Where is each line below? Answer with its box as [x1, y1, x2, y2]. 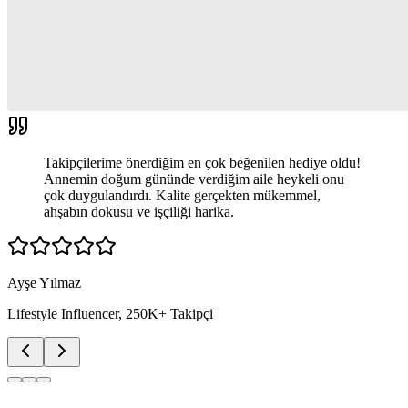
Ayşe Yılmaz [7, 274, 81, 291]
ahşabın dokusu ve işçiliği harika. [44, 203, 234, 219]
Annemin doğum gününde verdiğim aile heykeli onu [44, 170, 344, 187]
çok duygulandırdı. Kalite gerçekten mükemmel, [44, 187, 321, 203]
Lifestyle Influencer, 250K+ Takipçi [7, 305, 213, 321]
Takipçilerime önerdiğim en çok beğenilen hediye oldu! [44, 154, 361, 170]
